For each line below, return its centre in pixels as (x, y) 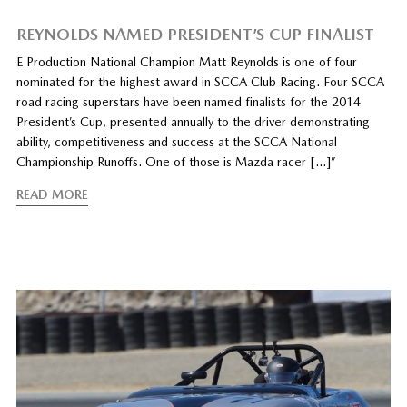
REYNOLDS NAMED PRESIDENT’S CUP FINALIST (195, 34)
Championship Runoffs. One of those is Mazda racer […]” (176, 162)
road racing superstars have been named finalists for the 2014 (188, 102)
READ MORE (52, 194)
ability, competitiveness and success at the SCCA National (176, 142)
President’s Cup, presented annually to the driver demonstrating (193, 122)
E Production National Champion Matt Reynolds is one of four (186, 62)
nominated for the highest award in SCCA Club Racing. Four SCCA (200, 82)
